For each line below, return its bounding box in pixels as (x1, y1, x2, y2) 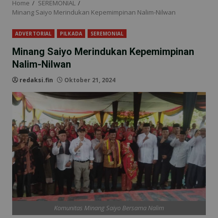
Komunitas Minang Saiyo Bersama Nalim (54, 203, 164, 212)
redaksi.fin (19, 76, 53, 85)
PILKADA (60, 30, 82, 37)
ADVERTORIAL (15, 30, 52, 37)
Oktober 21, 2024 (63, 76, 115, 85)
